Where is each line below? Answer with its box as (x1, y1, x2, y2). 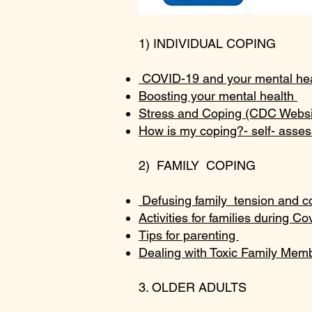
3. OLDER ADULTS (139, 280, 247, 295)
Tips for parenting (139, 228, 239, 242)
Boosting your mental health (139, 88, 297, 103)
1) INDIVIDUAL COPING (139, 36, 276, 51)
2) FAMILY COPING (139, 158, 256, 173)
